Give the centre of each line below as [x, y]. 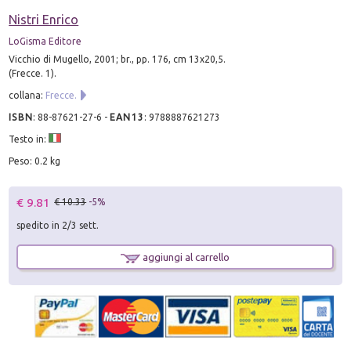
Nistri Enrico [44, 19]
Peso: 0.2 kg [35, 161]
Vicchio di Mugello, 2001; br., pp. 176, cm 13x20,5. [118, 59]
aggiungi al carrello [185, 257]
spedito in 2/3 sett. [58, 226]
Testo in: [29, 139]
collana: [27, 95]
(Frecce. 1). [33, 73]
